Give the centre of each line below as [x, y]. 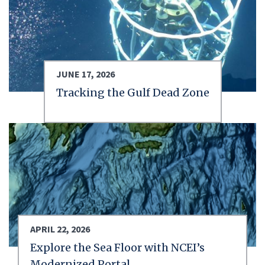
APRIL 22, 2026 [60, 229]
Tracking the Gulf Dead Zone [132, 93]
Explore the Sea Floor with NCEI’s [117, 248]
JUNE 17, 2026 [85, 74]
